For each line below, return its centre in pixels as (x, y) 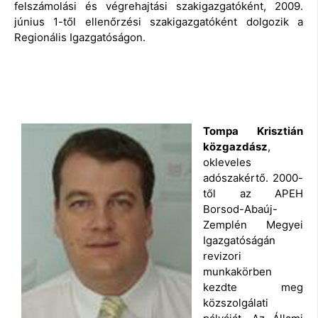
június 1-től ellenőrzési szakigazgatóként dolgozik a (159, 22)
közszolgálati (236, 302)
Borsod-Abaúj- (240, 209)
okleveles (227, 162)
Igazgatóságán (239, 240)
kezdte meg (253, 287)
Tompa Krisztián (253, 131)
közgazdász (235, 146)
